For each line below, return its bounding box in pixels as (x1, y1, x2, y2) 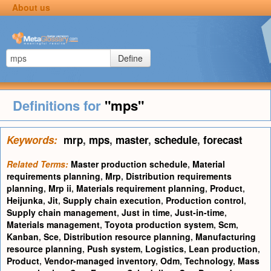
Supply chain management (7, 206, 117, 218)
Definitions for (12, 96, 105, 115)
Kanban (7, 230, 39, 243)
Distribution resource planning (64, 230, 191, 243)
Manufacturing (195, 230, 256, 243)
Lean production (189, 243, 258, 255)
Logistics (145, 243, 184, 255)
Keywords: (7, 132, 57, 147)
